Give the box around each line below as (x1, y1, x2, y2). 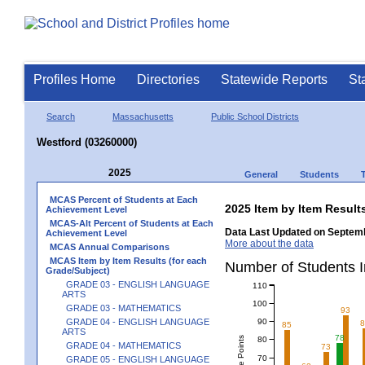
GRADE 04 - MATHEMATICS (66, 340, 181, 350)
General (244, 169, 278, 179)
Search (46, 111, 75, 121)
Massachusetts (112, 111, 174, 121)
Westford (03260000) (37, 135, 137, 148)
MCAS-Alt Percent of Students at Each (50, 218, 213, 228)
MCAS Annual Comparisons (50, 241, 169, 252)
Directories (137, 73, 200, 86)
